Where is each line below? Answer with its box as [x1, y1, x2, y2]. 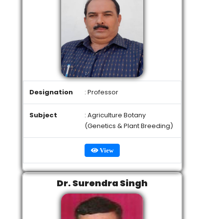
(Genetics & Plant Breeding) [85, 121, 173, 131]
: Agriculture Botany [85, 110, 146, 120]
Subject [29, 110, 57, 120]
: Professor [85, 88, 118, 97]
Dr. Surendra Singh [57, 177, 148, 189]
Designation [29, 88, 73, 97]
